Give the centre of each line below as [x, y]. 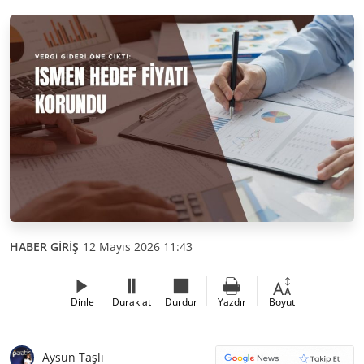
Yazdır [232, 301]
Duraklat [132, 301]
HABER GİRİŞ [44, 246]
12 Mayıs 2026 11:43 [138, 246]
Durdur [181, 301]
